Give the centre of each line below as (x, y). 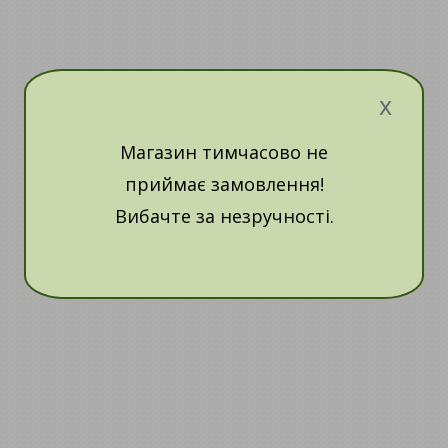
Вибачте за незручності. (224, 215)
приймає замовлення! (224, 183)
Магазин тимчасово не (224, 151)
